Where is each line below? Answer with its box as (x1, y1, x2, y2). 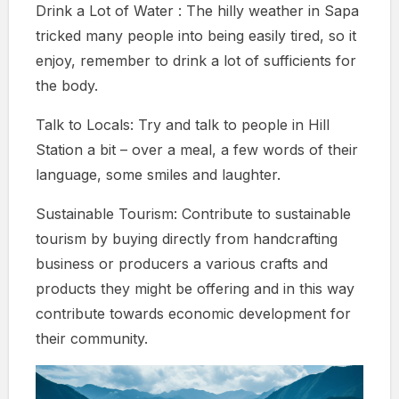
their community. (36, 329, 148, 347)
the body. (36, 76, 98, 94)
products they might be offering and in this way (36, 279, 354, 297)
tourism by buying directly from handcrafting (36, 229, 338, 248)
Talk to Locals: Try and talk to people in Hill (36, 115, 330, 134)
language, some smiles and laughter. (36, 165, 281, 183)
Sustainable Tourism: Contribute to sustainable (36, 204, 351, 223)
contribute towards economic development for (36, 304, 351, 322)
